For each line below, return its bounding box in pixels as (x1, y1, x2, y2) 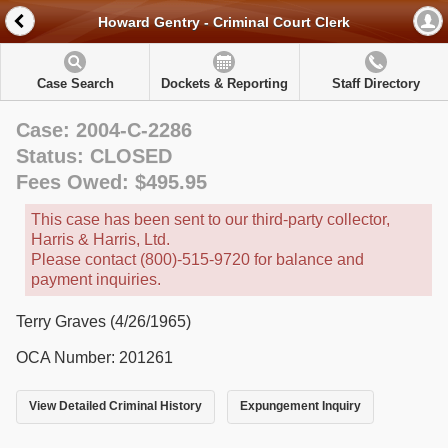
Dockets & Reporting (160, 76, 288, 91)
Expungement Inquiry (239, 399, 361, 414)
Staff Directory (331, 76, 420, 91)
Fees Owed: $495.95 (16, 171, 207, 193)
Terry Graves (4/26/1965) (16, 313, 191, 330)
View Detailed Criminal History (29, 399, 202, 414)
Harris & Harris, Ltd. (31, 231, 170, 248)
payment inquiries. (31, 271, 161, 288)
